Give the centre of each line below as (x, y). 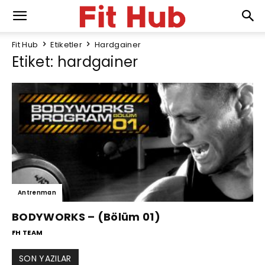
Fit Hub (25, 45)
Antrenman (37, 193)
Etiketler (67, 45)
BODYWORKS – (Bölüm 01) (86, 217)
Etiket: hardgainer (75, 62)
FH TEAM (28, 233)
